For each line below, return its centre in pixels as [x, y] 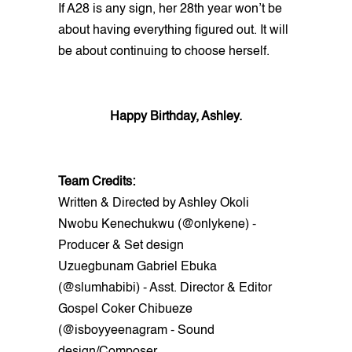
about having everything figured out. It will [173, 30]
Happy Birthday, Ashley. [176, 117]
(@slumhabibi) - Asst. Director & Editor [165, 288]
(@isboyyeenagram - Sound [136, 330]
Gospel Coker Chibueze [125, 309]
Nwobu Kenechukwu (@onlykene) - [157, 224]
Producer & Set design [121, 246]
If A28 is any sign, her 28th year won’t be [170, 9]
